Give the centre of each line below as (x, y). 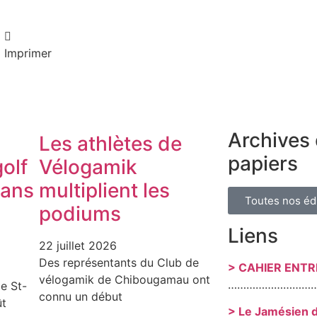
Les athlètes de (111, 143)
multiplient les (105, 190)
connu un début (81, 296)
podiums (80, 213)
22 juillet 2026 (78, 245)
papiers (263, 163)
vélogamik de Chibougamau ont (125, 279)
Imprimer (28, 53)
